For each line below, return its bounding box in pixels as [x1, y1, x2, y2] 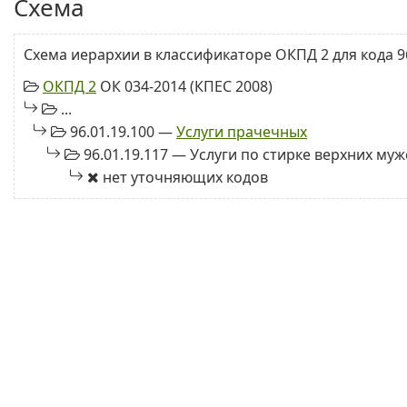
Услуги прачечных [176, 122, 307, 142]
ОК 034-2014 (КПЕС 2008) [96, 76, 273, 96]
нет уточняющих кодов [99, 167, 268, 187]
